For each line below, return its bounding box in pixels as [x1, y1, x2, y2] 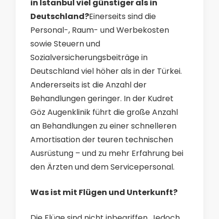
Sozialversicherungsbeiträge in [30, 52, 148, 63]
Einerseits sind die [89, 11, 156, 22]
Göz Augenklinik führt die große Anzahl [30, 107, 178, 118]
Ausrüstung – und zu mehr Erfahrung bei [30, 148, 183, 159]
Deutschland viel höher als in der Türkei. [30, 66, 182, 77]
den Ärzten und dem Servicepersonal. [30, 161, 175, 173]
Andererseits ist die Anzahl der [30, 79, 147, 90]
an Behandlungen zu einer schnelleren [30, 120, 176, 131]
